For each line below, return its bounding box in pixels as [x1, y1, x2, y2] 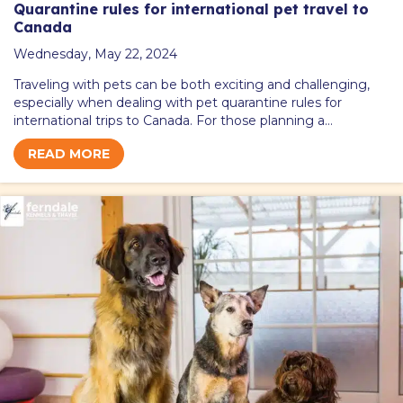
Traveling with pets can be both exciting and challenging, [13, 76, 370, 94]
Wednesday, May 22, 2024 [13, 46, 177, 63]
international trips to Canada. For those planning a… [13, 112, 333, 130]
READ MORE [28, 146, 110, 163]
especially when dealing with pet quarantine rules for [13, 94, 342, 112]
